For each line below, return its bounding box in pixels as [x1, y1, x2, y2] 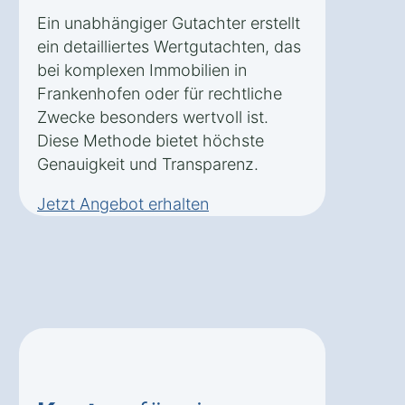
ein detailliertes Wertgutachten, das [37, 36, 301, 56]
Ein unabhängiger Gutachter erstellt [37, 13, 300, 33]
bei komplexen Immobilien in [37, 60, 247, 80]
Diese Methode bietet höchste [37, 130, 264, 150]
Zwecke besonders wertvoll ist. [37, 107, 268, 127]
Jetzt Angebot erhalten [37, 193, 209, 213]
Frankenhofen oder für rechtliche [37, 83, 282, 103]
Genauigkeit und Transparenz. [37, 154, 259, 174]
